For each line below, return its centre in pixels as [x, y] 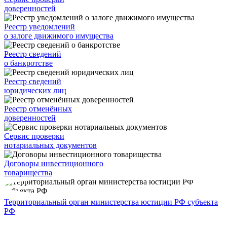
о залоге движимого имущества [59, 36]
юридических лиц [35, 91]
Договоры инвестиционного [54, 164]
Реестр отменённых [38, 109]
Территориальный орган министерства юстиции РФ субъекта [111, 202]
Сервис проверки [34, 136]
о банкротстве [28, 63]
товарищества [28, 173]
